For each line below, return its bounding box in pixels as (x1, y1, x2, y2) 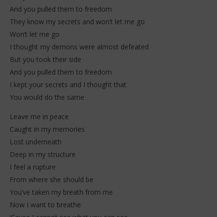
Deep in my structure (10, 150, 76, 159)
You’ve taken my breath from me (10, 187, 113, 197)
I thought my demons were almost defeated (10, 42, 149, 52)
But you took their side (10, 55, 81, 64)
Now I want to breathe (10, 200, 81, 210)
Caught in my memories (10, 124, 85, 134)
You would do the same (10, 93, 84, 102)
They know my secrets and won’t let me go (10, 17, 145, 27)
